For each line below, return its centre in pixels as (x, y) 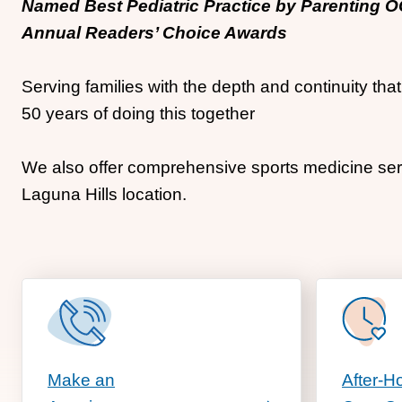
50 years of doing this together (138, 114)
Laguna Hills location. (104, 194)
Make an (81, 380)
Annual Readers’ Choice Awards (154, 33)
